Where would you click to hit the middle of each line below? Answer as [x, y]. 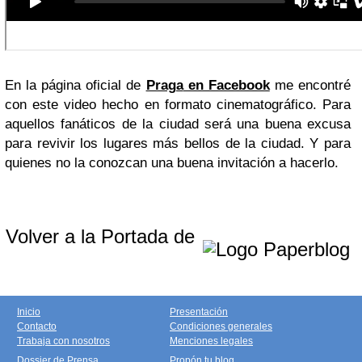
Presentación [199, 312]
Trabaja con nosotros [63, 341]
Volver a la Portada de [103, 236]
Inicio [29, 312]
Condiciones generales [221, 326]
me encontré [310, 85]
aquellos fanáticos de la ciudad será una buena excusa [178, 124]
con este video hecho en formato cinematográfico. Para [178, 105]
